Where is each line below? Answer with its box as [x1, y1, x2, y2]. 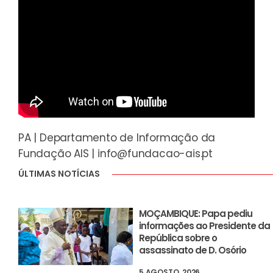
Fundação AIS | [18, 146, 98, 161]
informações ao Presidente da [139, 219, 271, 233]
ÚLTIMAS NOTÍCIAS [18, 168, 100, 180]
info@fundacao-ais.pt [97, 146, 213, 161]
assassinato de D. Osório [139, 244, 247, 257]
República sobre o [139, 232, 218, 245]
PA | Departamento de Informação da [18, 130, 216, 146]
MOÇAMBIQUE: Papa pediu [139, 207, 253, 221]
